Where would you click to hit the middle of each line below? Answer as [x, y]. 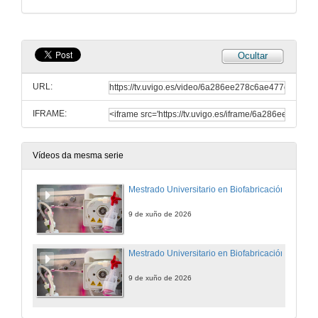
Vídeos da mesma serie [78, 156]
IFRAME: [50, 114]
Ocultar [253, 56]
